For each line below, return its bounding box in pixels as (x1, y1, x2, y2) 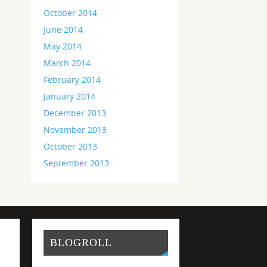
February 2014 (44, 74, 101, 86)
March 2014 (44, 57, 91, 69)
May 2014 (44, 41, 82, 52)
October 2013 (44, 141, 98, 153)
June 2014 (44, 24, 83, 36)
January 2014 (44, 91, 96, 103)
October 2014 (44, 7, 98, 19)
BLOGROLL (50, 237, 113, 249)
